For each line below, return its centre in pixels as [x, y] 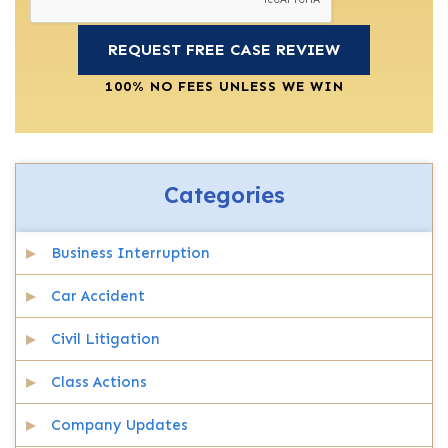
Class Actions [99, 382]
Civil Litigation [105, 339]
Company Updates [119, 425]
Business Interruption [130, 253]
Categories [224, 195]
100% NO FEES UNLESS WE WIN [224, 86]
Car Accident [98, 296]
